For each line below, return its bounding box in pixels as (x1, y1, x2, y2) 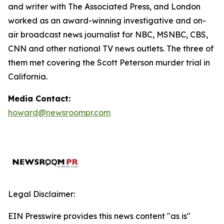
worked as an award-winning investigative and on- (8, 15, 206, 25)
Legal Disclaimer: (8, 189, 75, 199)
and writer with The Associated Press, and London (8, 1, 200, 11)
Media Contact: (8, 93, 70, 103)
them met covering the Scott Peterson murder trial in (8, 57, 210, 67)
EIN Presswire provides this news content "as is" (8, 211, 190, 221)
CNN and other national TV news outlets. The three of (8, 43, 213, 53)
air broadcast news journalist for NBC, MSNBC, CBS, (8, 29, 208, 39)
